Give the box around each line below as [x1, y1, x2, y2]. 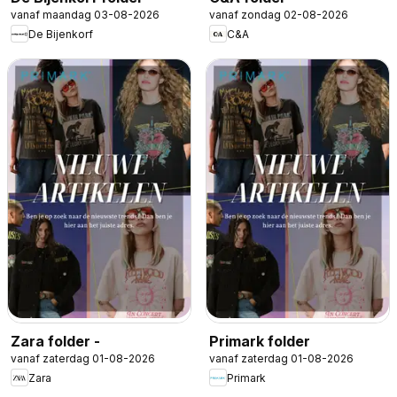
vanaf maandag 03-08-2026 [11, 8, 160, 22]
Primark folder [209, 332, 310, 351]
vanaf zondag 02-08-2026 [209, 8, 348, 22]
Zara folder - [11, 332, 100, 351]
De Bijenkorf [28, 27, 93, 41]
